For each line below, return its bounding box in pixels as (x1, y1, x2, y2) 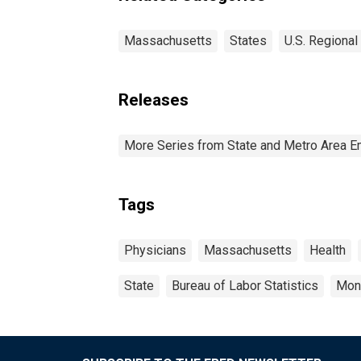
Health (309, 242, 346, 258)
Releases (118, 89, 189, 110)
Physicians (124, 242, 186, 258)
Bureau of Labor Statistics (172, 277, 318, 293)
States (230, 32, 267, 48)
